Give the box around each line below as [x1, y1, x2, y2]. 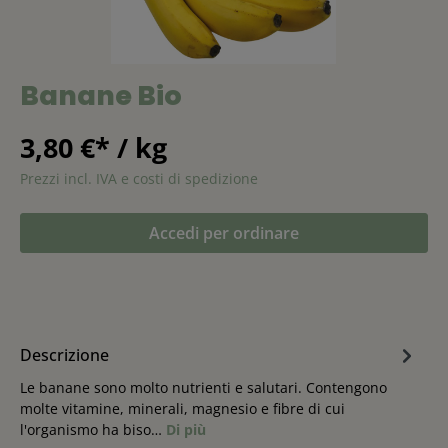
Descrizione [20, 344, 109, 366]
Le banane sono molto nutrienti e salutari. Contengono [20, 378, 387, 397]
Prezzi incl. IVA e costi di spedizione [20, 169, 258, 188]
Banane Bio [20, 77, 182, 114]
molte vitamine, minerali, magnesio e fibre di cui [20, 399, 345, 418]
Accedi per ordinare [149, 222, 299, 244]
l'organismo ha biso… [20, 420, 166, 439]
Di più [166, 420, 206, 439]
